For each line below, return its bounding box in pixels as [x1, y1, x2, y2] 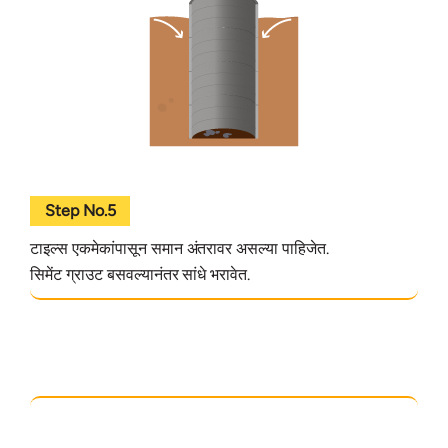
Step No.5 [44, 200, 116, 220]
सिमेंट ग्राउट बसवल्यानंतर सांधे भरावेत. [30, 264, 251, 284]
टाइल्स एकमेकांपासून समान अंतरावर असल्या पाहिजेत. [30, 238, 330, 258]
